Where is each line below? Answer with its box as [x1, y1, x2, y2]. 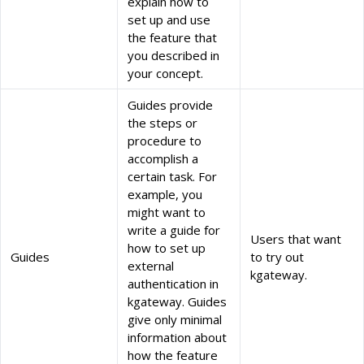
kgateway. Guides [128, 293, 227, 310]
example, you [128, 186, 202, 203]
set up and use [128, 11, 210, 28]
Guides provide [128, 97, 213, 114]
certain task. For [128, 168, 217, 185]
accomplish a [128, 150, 198, 167]
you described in [128, 47, 219, 64]
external [128, 258, 174, 275]
